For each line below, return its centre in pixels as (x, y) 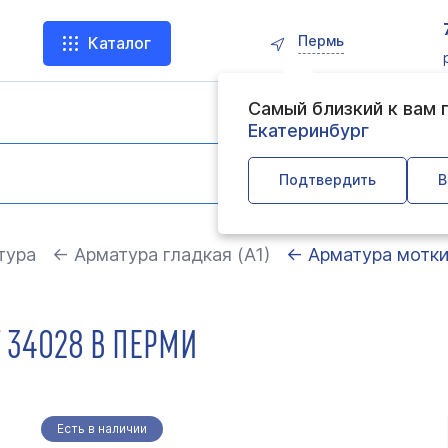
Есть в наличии (101, 428)
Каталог (119, 42)
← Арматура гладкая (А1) (161, 254)
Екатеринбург (309, 130)
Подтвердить (328, 179)
